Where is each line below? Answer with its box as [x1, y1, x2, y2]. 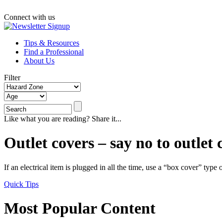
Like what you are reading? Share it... [4, 114, 121, 123]
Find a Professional [24, 48, 84, 56]
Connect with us [4, 13, 57, 21]
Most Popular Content [4, 199, 156, 218]
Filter [4, 73, 20, 82]
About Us [24, 56, 55, 65]
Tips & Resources [24, 39, 79, 47]
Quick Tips [4, 179, 39, 188]
